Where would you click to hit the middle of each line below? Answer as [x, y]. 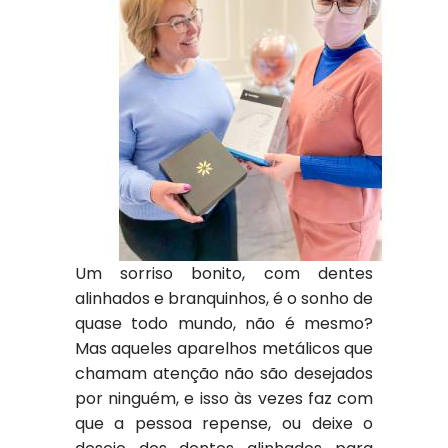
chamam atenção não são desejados [224, 373]
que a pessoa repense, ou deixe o [224, 423]
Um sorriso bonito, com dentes [224, 273]
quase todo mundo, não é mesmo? [224, 323]
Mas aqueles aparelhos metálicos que [224, 348]
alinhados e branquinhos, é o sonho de [224, 298]
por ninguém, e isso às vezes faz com [224, 398]
